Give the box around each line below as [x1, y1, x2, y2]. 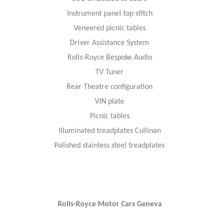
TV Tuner [95, 68, 124, 76]
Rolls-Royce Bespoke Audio [67, 53, 152, 62]
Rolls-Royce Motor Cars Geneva [57, 200, 162, 208]
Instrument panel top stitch [66, 9, 153, 18]
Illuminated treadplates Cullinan [58, 127, 161, 135]
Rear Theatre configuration [66, 83, 153, 91]
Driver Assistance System [70, 39, 149, 47]
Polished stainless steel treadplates [54, 141, 165, 150]
